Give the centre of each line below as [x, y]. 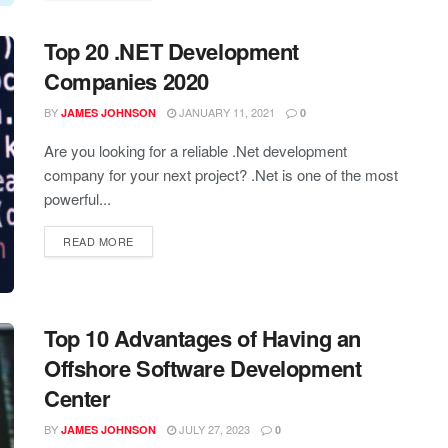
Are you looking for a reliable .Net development [195, 150]
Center [77, 398]
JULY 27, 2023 [213, 429]
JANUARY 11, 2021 [225, 111]
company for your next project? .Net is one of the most [221, 174]
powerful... [77, 198]
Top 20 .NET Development [171, 50]
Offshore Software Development [203, 368]
